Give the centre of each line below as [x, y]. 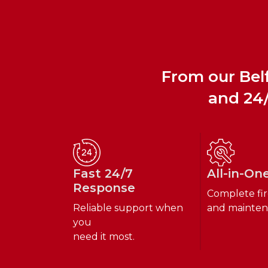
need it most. [104, 236]
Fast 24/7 [103, 173]
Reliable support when [128, 208]
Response [104, 188]
